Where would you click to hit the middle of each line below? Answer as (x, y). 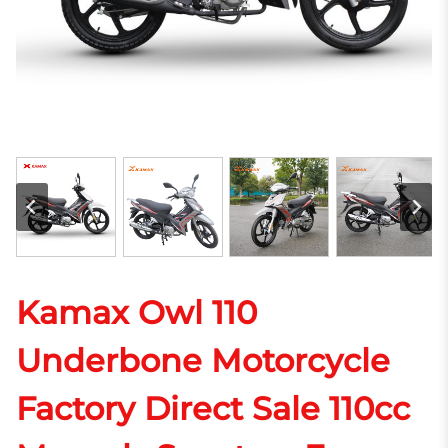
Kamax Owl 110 (136, 312)
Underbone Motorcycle (203, 360)
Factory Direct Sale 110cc (213, 408)
